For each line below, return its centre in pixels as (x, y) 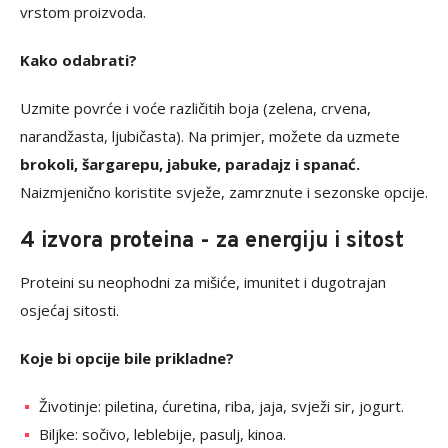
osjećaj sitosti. (69, 310)
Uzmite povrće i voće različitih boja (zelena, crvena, (195, 108)
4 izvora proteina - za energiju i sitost (212, 242)
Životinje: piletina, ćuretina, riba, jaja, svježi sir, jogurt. (221, 406)
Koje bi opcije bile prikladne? (127, 358)
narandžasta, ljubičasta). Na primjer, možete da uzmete (210, 136)
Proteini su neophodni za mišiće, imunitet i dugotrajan (203, 282)
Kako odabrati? (78, 60)
